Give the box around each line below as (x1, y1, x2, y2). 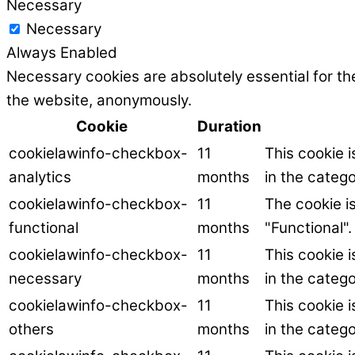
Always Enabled (6, 44, 117, 63)
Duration (197, 117, 261, 136)
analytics (9, 168, 71, 187)
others (9, 320, 54, 339)
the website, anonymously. (6, 91, 192, 110)
